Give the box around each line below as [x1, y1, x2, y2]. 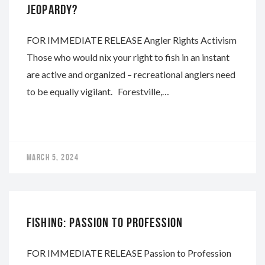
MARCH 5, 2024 [27, 152, 79, 162]
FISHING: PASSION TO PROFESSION [27, 215, 183, 230]
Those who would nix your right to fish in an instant [27, 51, 230, 63]
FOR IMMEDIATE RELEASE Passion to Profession [27, 247, 231, 258]
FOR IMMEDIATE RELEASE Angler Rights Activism [27, 34, 237, 46]
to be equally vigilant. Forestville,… [27, 85, 169, 97]
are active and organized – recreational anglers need [27, 68, 235, 80]
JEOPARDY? [27, 2, 78, 17]
